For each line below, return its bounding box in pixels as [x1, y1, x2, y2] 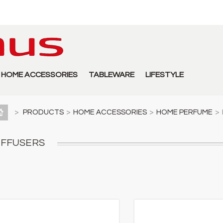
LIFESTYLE [145, 71, 184, 79]
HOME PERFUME [156, 108, 213, 116]
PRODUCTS [22, 108, 64, 116]
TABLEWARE [89, 71, 134, 79]
